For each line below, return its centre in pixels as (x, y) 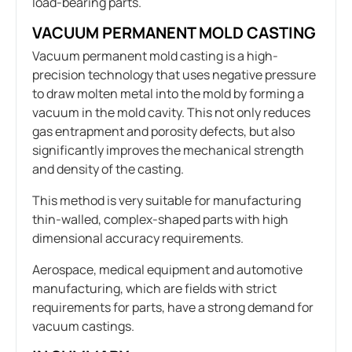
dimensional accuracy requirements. (138, 238)
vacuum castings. (83, 326)
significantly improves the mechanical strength (168, 150)
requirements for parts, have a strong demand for (173, 307)
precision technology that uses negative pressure (174, 74)
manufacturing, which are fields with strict (154, 288)
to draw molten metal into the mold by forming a (168, 93)
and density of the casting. (108, 169)
